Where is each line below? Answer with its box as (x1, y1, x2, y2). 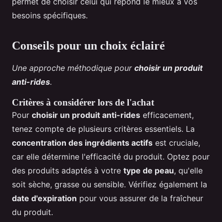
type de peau (123, 165, 174, 175)
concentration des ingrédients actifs (12, 137, 153, 148)
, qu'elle (174, 165, 203, 175)
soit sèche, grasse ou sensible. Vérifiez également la (12, 179, 207, 189)
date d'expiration (12, 193, 77, 203)
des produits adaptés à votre (12, 165, 123, 175)
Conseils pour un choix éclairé (12, 39, 165, 52)
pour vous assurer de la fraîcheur (77, 193, 203, 203)
